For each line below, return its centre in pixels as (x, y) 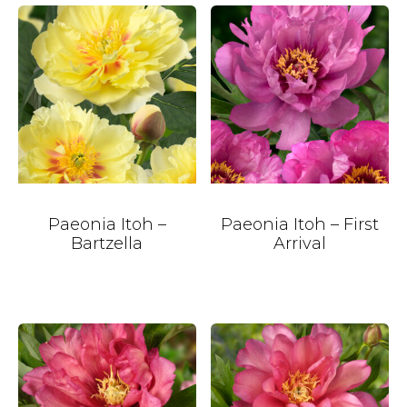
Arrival (300, 243)
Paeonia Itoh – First (300, 224)
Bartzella (107, 243)
